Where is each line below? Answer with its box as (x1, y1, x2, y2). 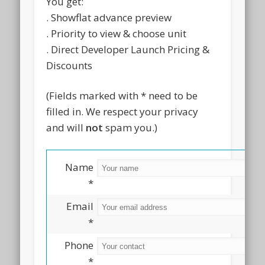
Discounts (46, 58, 93, 72)
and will (46, 120, 86, 134)
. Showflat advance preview (46, 10, 172, 24)
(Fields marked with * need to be (46, 88, 198, 102)
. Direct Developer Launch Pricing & (46, 42, 210, 56)
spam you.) (103, 120, 158, 134)
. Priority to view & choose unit (46, 26, 187, 40)
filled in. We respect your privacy (46, 104, 199, 118)
